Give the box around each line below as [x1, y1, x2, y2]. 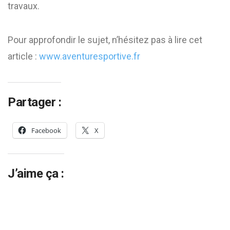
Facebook [31, 126, 61, 135]
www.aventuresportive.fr [39, 51, 140, 62]
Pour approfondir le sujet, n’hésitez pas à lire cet [8, 34, 202, 45]
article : [8, 51, 39, 62]
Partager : [8, 95, 62, 109]
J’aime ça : [8, 166, 64, 181]
